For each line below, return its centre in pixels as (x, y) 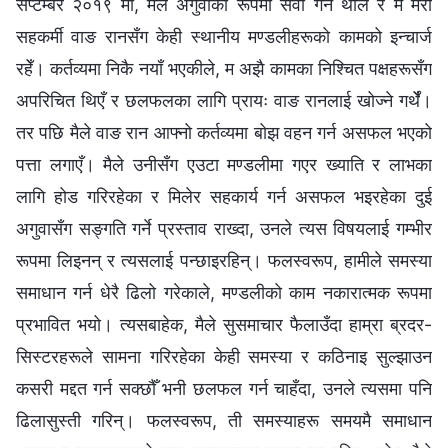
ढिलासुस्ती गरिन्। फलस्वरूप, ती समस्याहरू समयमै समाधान (224, 420)
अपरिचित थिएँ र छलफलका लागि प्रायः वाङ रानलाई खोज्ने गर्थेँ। (224, 100)
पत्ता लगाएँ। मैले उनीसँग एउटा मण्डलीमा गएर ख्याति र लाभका (224, 164)
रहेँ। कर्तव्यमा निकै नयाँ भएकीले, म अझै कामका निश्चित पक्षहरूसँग (224, 68)
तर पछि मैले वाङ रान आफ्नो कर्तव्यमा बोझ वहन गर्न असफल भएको (224, 132)
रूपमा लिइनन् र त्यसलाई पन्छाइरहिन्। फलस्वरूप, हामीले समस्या (224, 260)
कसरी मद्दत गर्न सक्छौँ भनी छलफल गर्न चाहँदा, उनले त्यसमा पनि (224, 388)
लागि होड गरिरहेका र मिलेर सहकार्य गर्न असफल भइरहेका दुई (224, 196)
